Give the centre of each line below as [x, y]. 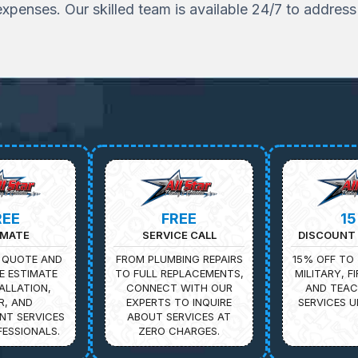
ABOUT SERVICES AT [179, 316]
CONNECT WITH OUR [179, 287]
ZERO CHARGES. [179, 330]
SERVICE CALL [179, 235]
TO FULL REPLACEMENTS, [179, 273]
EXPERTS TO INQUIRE [179, 302]
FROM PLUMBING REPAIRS [179, 259]
